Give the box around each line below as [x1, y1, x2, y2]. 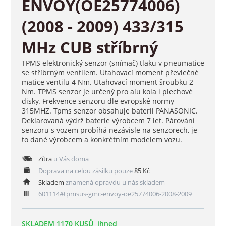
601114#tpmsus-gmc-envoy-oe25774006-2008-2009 [36, 189, 192, 199]
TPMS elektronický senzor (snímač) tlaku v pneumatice [21, 58, 204, 68]
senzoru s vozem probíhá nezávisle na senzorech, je [21, 125, 197, 135]
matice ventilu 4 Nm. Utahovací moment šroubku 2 [21, 77, 193, 87]
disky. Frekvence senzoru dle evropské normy [21, 96, 174, 106]
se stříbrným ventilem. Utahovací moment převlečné [21, 68, 199, 78]
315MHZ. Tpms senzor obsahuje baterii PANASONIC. [21, 106, 198, 116]
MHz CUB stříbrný [21, 37, 158, 59]
